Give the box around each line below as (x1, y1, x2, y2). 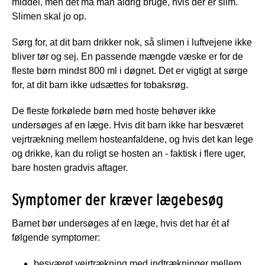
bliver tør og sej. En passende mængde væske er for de (12, 51, 243, 62)
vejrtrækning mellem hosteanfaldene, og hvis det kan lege (12, 134, 253, 144)
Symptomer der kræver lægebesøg (12, 189, 224, 209)
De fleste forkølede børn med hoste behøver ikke (12, 105, 216, 116)
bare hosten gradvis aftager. (12, 162, 128, 173)
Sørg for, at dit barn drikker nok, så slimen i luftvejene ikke (12, 37, 252, 47)
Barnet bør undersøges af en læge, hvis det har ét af (12, 218, 229, 228)
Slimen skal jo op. (12, 11, 86, 21)
